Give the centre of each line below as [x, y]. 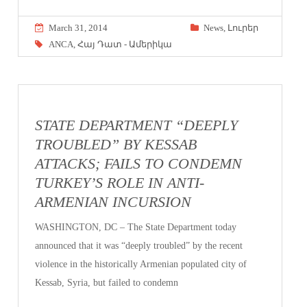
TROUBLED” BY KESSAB [116, 144]
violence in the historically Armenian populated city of [141, 264]
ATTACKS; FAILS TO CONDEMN [139, 163]
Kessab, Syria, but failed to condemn [107, 282]
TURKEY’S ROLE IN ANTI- [120, 183]
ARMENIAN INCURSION [113, 202]
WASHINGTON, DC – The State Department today [136, 227]
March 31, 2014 [78, 28]
